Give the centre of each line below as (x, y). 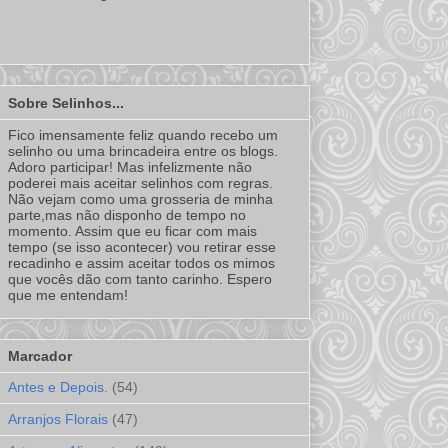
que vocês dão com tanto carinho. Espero (140, 278)
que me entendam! (68, 294)
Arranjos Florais (58, 419)
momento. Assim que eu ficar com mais (132, 230)
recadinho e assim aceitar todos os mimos (141, 262)
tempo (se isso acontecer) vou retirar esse (142, 246)
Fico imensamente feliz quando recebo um (143, 134)
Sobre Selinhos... (66, 102)
